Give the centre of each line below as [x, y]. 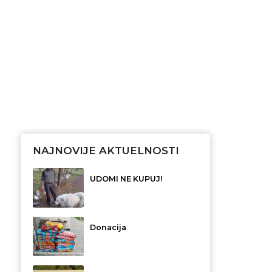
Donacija [108, 228]
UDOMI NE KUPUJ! [127, 179]
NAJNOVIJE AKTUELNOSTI [106, 151]
